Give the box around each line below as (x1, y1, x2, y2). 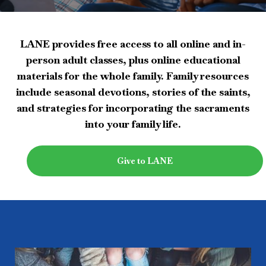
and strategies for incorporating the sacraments (17, 101, 249, 115)
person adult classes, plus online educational (26, 53, 240, 67)
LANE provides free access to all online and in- (20, 37, 246, 51)
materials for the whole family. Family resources (17, 69, 249, 83)
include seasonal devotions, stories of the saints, (15, 85, 251, 99)
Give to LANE (117, 155, 173, 166)
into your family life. (85, 117, 181, 131)
